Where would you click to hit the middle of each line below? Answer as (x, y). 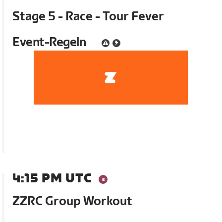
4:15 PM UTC (52, 179)
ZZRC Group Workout (73, 202)
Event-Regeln (49, 43)
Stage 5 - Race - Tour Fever (88, 17)
